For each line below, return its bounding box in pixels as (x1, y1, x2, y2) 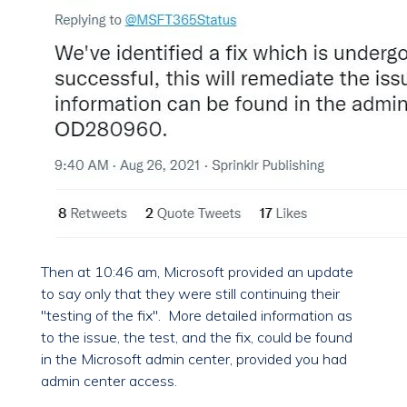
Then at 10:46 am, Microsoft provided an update (41, 263, 353, 282)
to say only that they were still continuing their (41, 284, 340, 303)
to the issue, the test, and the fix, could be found (41, 328, 352, 347)
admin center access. (41, 372, 177, 391)
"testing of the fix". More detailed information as (41, 306, 352, 325)
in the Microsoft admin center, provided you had (41, 350, 347, 369)
